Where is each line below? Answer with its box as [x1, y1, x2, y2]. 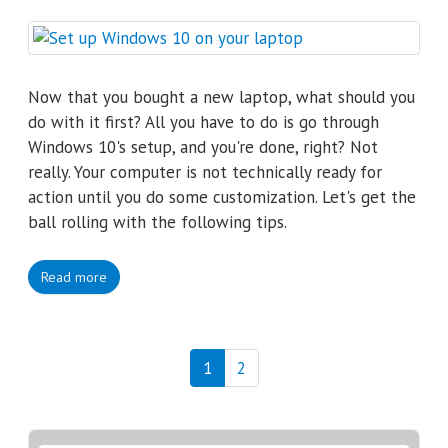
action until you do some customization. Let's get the [28, 185, 416, 208]
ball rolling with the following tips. [28, 210, 287, 233]
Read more [41, 268, 107, 286]
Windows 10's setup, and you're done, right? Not [28, 135, 378, 158]
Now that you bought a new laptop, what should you [28, 85, 415, 108]
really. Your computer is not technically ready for [28, 160, 382, 183]
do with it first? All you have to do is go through [28, 110, 379, 133]
